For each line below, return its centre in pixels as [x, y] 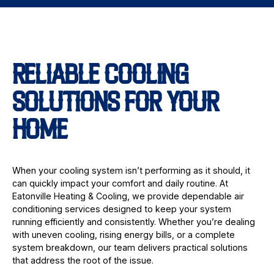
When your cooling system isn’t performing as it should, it [131, 170]
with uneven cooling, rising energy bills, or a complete [123, 234]
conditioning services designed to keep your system [121, 209]
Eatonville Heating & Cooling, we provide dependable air [128, 196]
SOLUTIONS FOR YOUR [115, 105]
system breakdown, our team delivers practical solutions [130, 247]
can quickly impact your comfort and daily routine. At [120, 183]
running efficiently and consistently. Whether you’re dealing [133, 221]
